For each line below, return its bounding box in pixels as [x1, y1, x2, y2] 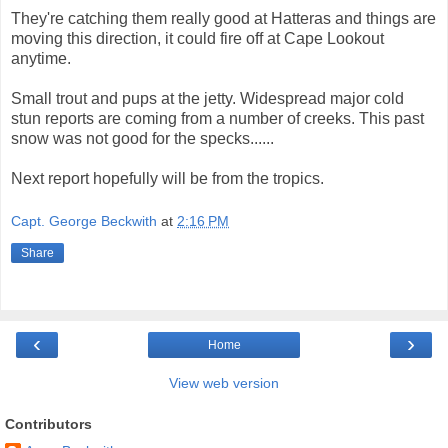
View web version [169, 375, 279, 392]
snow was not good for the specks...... [11, 129, 274, 147]
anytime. [11, 49, 71, 67]
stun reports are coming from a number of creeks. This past [11, 109, 424, 127]
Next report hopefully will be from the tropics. [11, 169, 324, 187]
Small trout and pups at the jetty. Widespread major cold [11, 89, 404, 107]
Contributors [5, 416, 92, 433]
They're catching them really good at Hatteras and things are [11, 9, 436, 27]
